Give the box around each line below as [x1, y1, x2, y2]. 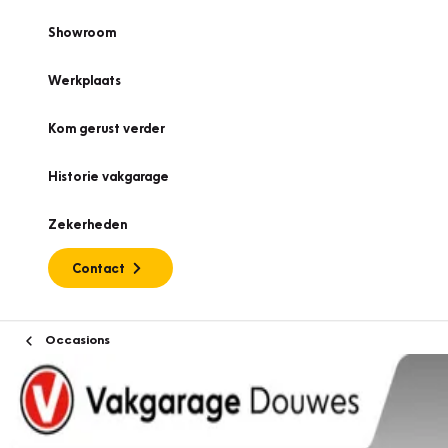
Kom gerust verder [48, 120, 165, 136]
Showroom [48, 24, 116, 40]
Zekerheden [48, 216, 127, 232]
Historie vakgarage [48, 168, 169, 184]
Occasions [42, 331, 110, 347]
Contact [72, 260, 125, 276]
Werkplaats [48, 72, 121, 88]
